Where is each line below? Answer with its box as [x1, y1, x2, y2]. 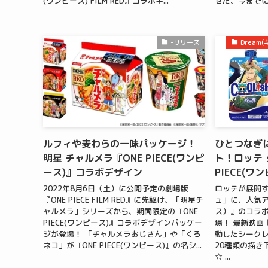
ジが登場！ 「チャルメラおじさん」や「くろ [43, 229, 201, 240]
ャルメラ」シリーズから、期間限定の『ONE [43, 206, 198, 217]
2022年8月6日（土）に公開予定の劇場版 [43, 183, 188, 194]
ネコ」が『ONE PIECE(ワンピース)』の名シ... [43, 240, 202, 251]
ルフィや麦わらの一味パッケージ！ [43, 136, 196, 150]
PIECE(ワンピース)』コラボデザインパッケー [43, 217, 202, 229]
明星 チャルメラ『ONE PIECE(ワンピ [43, 151, 205, 165]
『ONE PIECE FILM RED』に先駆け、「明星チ [43, 194, 203, 206]
